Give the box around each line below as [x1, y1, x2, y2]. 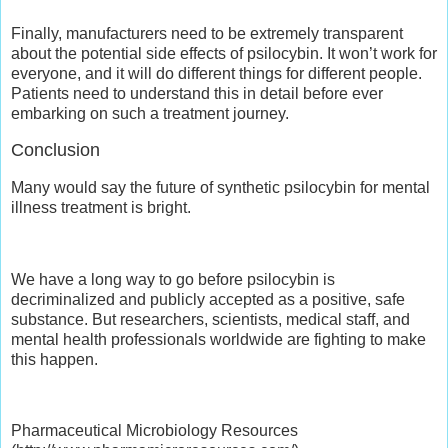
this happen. [11, 350, 98, 368]
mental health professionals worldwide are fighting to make [11, 330, 426, 348]
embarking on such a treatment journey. [11, 105, 289, 123]
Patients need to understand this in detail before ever [11, 85, 383, 103]
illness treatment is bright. [11, 198, 191, 216]
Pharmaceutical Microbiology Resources [11, 422, 298, 440]
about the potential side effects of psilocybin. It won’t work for [11, 45, 437, 63]
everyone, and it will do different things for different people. [11, 65, 422, 83]
